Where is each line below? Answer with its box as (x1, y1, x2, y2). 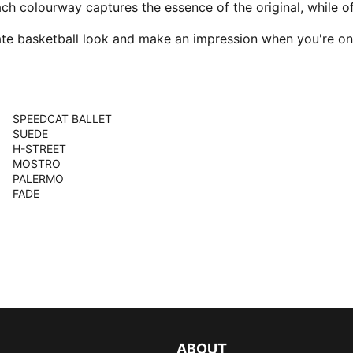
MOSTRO (13, 157, 61, 170)
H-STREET (13, 142, 66, 155)
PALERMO (13, 172, 64, 185)
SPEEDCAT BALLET (13, 112, 112, 125)
